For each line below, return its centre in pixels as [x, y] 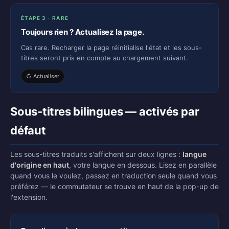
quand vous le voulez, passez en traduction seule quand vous [113, 176]
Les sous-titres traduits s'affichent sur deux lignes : [96, 154]
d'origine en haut [40, 165]
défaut [28, 130]
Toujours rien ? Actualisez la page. [83, 32]
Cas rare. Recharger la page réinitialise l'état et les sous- [111, 48]
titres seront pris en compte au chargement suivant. [105, 58]
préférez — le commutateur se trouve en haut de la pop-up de [114, 186]
